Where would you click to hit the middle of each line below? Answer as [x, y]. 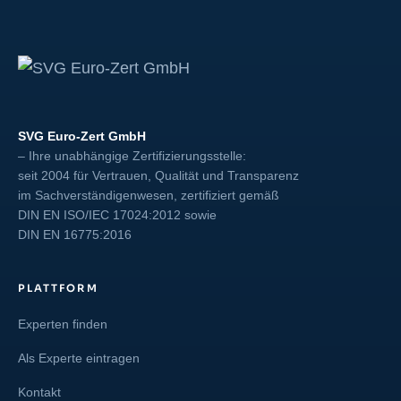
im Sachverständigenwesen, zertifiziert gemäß [149, 196]
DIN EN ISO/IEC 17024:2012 [99, 215]
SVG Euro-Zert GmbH [82, 137]
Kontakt [39, 392]
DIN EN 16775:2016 [75, 235]
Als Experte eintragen [79, 358]
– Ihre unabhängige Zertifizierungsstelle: [132, 156]
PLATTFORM [58, 288]
